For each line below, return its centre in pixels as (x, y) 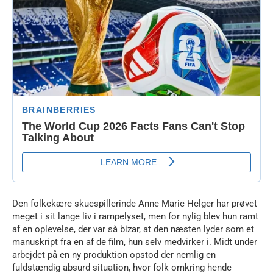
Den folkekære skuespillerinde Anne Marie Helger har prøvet (135, 204)
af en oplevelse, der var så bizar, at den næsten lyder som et (133, 229)
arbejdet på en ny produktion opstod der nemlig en (114, 255)
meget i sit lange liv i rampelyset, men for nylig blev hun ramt (135, 217)
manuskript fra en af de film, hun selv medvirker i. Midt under (135, 242)
